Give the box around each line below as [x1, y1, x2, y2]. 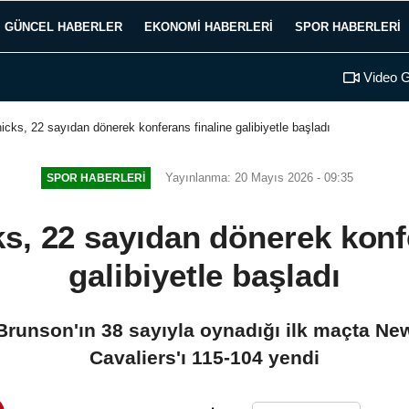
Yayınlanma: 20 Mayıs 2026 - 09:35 [164, 170, 353, 184]
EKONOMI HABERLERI [144, 19, 273, 34]
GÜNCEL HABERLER [5, 19, 122, 34]
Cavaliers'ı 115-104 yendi [89, 346, 320, 368]
